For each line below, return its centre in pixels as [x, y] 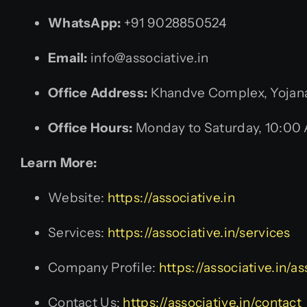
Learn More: [59, 163]
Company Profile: [103, 268]
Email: [68, 58]
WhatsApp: [85, 23]
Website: [78, 198]
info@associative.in [148, 58]
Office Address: [98, 93]
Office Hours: [90, 128]
